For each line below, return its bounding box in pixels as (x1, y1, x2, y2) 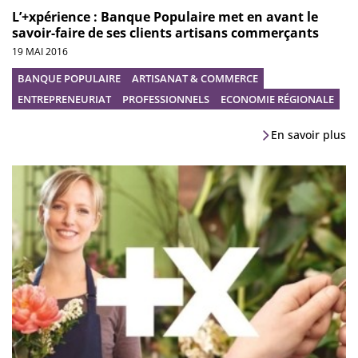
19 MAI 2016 (12, 45, 68, 59)
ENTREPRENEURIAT (18, 92, 111, 107)
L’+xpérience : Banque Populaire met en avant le (12, 8, 318, 26)
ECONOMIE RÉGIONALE (221, 92, 334, 107)
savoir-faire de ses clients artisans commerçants (12, 24, 319, 42)
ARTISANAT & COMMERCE (132, 71, 258, 86)
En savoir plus (271, 127, 346, 143)
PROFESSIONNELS (122, 92, 209, 107)
